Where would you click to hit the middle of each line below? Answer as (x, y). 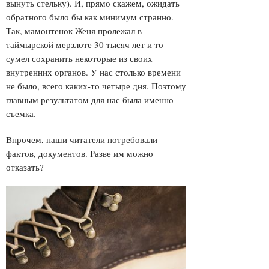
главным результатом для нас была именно (90, 100)
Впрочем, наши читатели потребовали (82, 139)
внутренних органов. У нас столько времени (93, 72)
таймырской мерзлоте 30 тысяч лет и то (85, 44)
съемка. (21, 113)
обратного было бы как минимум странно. (90, 17)
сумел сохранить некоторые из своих (79, 58)
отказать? (25, 167)
